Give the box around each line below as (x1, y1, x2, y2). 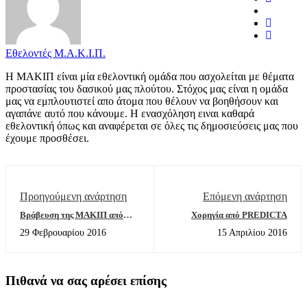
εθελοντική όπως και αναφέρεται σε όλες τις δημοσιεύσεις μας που (5, 120, 298, 132)
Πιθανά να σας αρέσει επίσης (5, 273, 167, 288)
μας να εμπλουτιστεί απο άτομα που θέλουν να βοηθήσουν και (5, 95, 278, 107)
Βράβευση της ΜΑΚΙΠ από (20, 210, 123, 220)
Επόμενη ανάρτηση (203, 191, 287, 202)
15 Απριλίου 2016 (217, 228, 287, 238)
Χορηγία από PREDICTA (191, 210, 287, 220)
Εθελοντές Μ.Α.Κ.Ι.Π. (5, 47, 106, 59)
